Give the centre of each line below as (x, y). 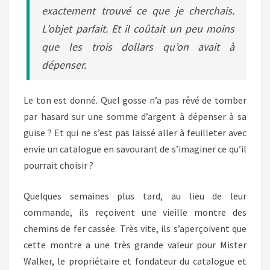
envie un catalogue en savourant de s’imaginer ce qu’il (135, 149)
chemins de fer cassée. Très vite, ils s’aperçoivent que (135, 228)
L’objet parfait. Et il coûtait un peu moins (138, 29)
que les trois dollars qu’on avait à (138, 47)
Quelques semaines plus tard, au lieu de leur (135, 196)
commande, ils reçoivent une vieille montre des (135, 212)
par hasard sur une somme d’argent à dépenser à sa (135, 116)
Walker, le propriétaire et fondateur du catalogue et (135, 261)
